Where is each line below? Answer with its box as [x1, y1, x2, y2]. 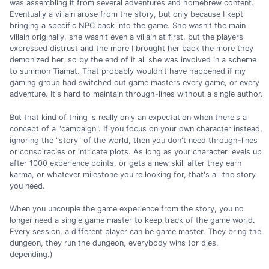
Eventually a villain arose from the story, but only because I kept [10, 10, 243, 19]
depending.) [10, 249, 53, 259]
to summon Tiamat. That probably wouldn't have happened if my [10, 67, 246, 76]
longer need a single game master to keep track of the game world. [10, 215, 255, 225]
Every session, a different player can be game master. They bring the [10, 226, 261, 236]
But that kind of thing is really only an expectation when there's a [10, 112, 247, 122]
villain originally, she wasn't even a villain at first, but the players [10, 32, 243, 42]
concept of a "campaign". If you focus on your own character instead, [10, 124, 262, 133]
